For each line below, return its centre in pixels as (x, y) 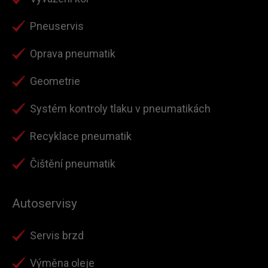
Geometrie (55, 81)
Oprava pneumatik (73, 54)
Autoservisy (45, 203)
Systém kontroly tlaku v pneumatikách (120, 109)
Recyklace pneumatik (81, 136)
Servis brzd (57, 235)
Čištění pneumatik (73, 164)
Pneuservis (57, 26)
